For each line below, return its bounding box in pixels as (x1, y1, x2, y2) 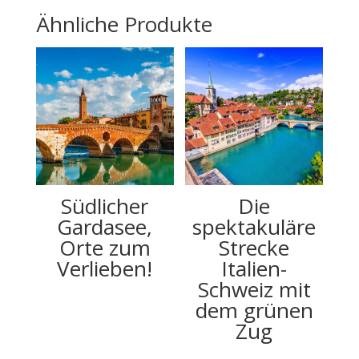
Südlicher (61, 192, 149, 221)
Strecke (219, 233, 290, 263)
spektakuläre (192, 212, 317, 242)
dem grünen (195, 296, 313, 325)
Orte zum (58, 233, 151, 263)
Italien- (221, 254, 288, 284)
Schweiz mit (197, 275, 311, 305)
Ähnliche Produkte (35, 10, 212, 39)
